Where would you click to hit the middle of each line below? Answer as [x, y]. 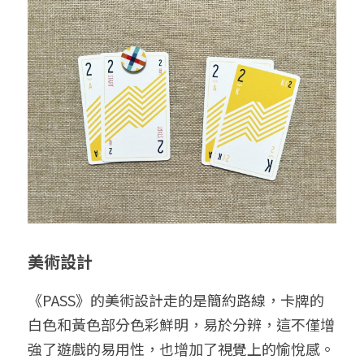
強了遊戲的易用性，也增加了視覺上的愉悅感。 [181, 349]
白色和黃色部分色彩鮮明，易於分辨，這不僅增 [181, 324]
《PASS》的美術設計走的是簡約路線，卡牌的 [176, 300]
